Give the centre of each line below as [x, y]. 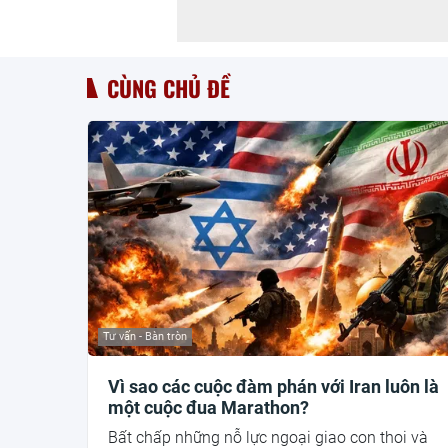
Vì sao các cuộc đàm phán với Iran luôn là [273, 387]
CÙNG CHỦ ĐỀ [168, 87]
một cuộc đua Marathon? [208, 408]
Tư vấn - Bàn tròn [145, 337]
